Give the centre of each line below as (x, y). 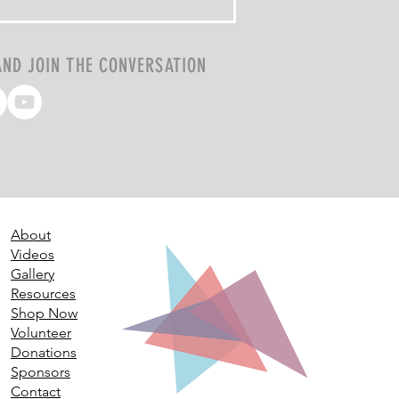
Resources (43, 293)
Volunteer (41, 333)
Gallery (33, 274)
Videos (33, 254)
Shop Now (44, 313)
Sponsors (41, 372)
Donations (44, 352)
